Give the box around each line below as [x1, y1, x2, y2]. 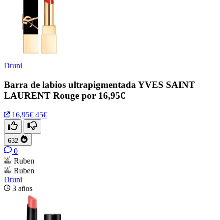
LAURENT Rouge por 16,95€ [4, 90, 125, 101]
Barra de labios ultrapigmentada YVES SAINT [4, 79, 195, 90]
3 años [12, 184, 32, 192]
